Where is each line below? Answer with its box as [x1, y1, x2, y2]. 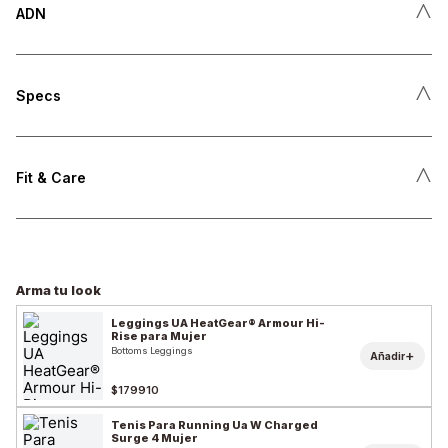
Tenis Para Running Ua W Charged [111, 418, 318, 433]
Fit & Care [16, 168, 86, 186]
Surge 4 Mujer [111, 431, 198, 446]
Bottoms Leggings [111, 345, 193, 357]
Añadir [370, 349, 405, 362]
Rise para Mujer [111, 329, 207, 344]
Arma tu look [16, 281, 101, 298]
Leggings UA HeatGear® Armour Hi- [111, 316, 325, 331]
